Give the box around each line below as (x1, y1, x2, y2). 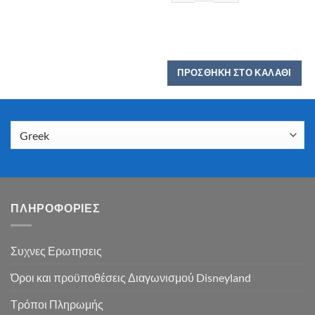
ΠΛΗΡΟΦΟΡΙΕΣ (11, 201, 101, 215)
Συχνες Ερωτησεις (11, 243, 102, 257)
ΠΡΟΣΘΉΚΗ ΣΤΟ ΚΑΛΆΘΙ (177, 67, 292, 79)
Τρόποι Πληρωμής (11, 297, 103, 311)
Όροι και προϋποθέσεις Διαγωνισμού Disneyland (11, 270, 251, 284)
